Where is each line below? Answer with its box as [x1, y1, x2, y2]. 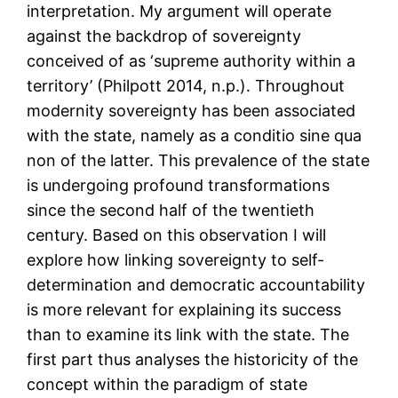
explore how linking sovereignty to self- [27, 251, 325, 270]
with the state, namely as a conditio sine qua [27, 126, 362, 146]
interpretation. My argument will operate [27, 2, 332, 21]
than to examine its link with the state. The [27, 325, 350, 345]
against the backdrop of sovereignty [27, 27, 302, 46]
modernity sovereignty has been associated [27, 101, 356, 121]
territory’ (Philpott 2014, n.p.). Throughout [27, 76, 346, 96]
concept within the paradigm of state [27, 375, 308, 394]
